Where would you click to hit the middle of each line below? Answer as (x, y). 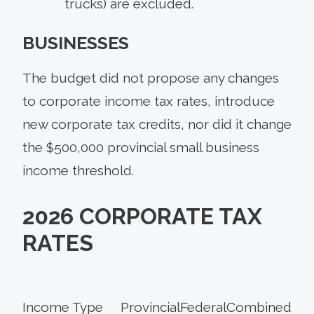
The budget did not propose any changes (151, 78)
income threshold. (78, 171)
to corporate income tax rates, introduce (149, 101)
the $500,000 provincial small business (141, 148)
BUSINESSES (76, 43)
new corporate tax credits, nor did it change (157, 124)
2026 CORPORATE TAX (142, 217)
